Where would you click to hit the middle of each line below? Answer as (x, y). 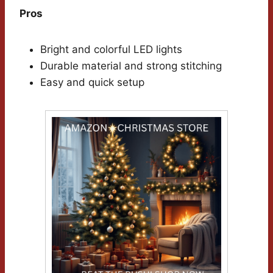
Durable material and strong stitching (131, 66)
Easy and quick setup (92, 83)
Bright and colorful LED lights (111, 50)
